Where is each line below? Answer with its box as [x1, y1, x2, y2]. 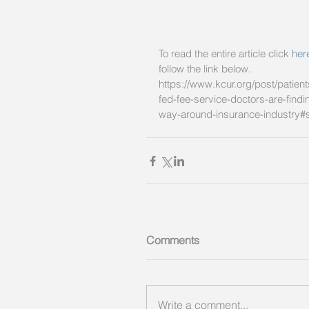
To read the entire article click [159, 47, 292, 60]
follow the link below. [159, 62, 254, 75]
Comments [146, 233, 199, 247]
